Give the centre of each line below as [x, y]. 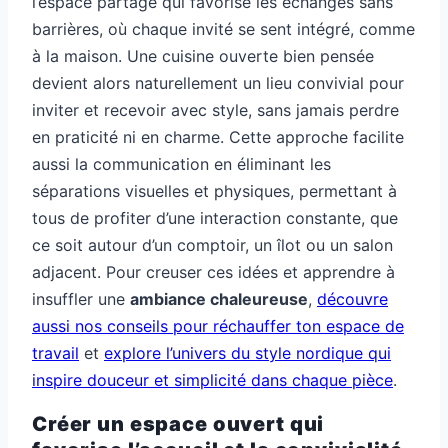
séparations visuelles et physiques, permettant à [214, 191]
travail [55, 353]
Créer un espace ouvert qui [178, 423]
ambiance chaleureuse [219, 299]
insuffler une [81, 299]
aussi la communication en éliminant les [181, 164]
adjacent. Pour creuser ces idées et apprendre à [213, 272]
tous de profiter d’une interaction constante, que [215, 218]
